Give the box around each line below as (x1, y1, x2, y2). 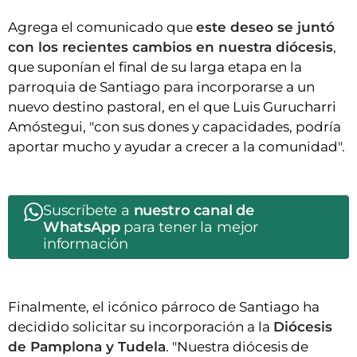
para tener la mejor (120, 218, 258, 237)
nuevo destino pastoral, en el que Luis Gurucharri (8, 99, 336, 116)
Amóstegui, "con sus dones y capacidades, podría (8, 119, 341, 135)
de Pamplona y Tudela (8, 339, 166, 355)
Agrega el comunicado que (8, 19, 196, 36)
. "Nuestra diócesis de (166, 339, 308, 355)
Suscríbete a (43, 202, 134, 220)
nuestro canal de (133, 202, 254, 220)
